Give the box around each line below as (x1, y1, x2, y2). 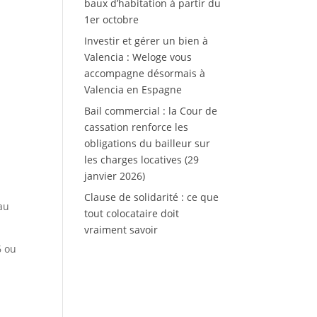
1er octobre (84, 13, 139, 27)
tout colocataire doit (84, 207, 180, 221)
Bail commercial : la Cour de (84, 104, 218, 118)
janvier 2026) (84, 169, 146, 183)
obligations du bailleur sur (84, 137, 211, 151)
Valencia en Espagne (84, 83, 183, 97)
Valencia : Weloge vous (84, 50, 192, 64)
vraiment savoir (84, 223, 158, 237)
